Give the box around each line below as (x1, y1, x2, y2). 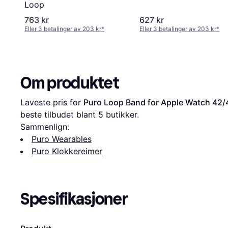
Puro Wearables (32, 134, 92, 145)
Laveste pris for (20, 97, 83, 108)
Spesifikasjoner (20, 189, 128, 209)
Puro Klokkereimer (32, 146, 102, 157)
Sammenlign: (20, 122, 69, 132)
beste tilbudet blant (20, 109, 98, 120)
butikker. (103, 109, 139, 120)
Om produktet (20, 73, 119, 93)
